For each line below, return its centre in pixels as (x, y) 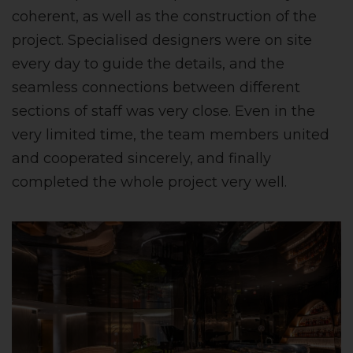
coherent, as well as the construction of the (164, 17)
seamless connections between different (156, 88)
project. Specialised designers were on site (162, 41)
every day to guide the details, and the (148, 64)
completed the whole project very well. (149, 182)
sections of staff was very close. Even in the (163, 111)
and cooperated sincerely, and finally (141, 159)
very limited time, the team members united (171, 135)
